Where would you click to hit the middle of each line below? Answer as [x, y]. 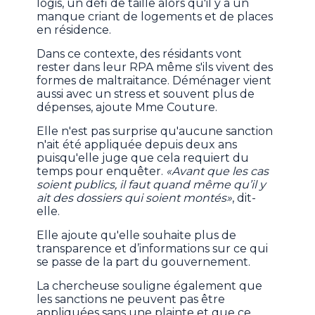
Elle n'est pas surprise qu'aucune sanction [155, 131]
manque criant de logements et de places [155, 17]
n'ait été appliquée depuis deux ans [137, 145]
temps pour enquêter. [100, 172]
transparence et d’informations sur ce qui [153, 249]
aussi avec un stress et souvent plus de [146, 94]
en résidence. [77, 30]
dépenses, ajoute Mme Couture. [129, 108]
